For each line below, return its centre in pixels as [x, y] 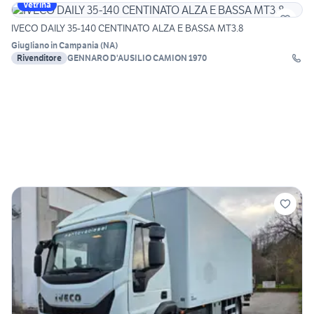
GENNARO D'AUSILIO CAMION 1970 [137, 58]
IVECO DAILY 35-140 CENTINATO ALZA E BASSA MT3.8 [127, 28]
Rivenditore [39, 58]
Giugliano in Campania [55, 46]
